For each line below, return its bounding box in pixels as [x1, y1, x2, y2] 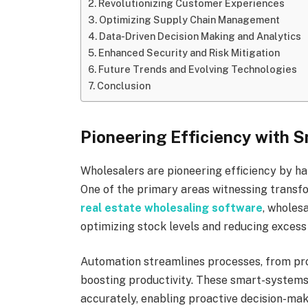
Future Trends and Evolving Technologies [98, 63, 298, 76]
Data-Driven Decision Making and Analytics [99, 30, 302, 43]
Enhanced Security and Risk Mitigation [98, 47, 280, 59]
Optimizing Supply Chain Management [99, 14, 280, 26]
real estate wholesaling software [80, 201, 263, 214]
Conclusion [97, 80, 151, 92]
